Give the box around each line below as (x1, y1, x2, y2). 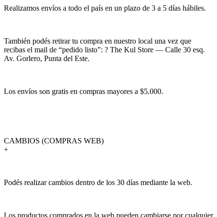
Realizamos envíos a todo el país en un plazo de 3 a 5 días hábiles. (4, 3, 206, 12)
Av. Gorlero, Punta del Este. (4, 54, 90, 62)
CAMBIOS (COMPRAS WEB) (4, 136, 104, 145)
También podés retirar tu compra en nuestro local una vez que (4, 36, 191, 45)
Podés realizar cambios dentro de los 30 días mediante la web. (4, 178, 192, 186)
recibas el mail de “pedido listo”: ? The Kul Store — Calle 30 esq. (4, 45, 205, 54)
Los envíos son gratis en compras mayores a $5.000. (4, 87, 163, 95)
